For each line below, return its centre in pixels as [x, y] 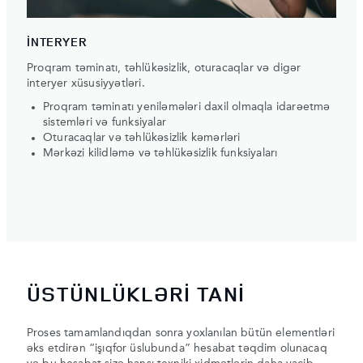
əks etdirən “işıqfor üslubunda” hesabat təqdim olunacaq [177, 349]
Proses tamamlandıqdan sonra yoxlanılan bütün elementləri [181, 333]
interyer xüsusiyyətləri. [86, 83]
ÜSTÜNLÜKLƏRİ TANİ [136, 294]
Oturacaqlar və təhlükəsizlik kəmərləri [142, 137]
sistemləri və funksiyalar [105, 122]
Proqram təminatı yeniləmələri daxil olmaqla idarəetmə [187, 107]
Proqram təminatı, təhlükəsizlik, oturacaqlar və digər [164, 68]
